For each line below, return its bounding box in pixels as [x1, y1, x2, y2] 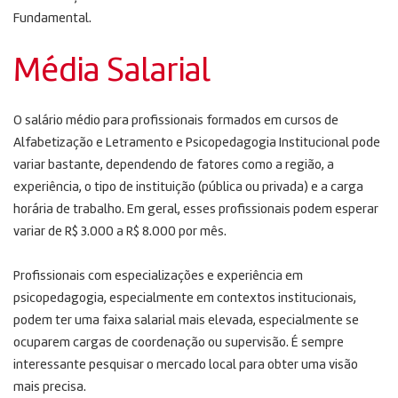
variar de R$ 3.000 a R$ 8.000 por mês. [13, 225, 227, 239]
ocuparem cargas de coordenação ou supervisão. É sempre [13, 336, 344, 350]
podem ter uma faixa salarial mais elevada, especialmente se [13, 314, 359, 328]
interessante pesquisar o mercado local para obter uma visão [13, 358, 358, 372]
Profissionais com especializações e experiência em [13, 269, 303, 283]
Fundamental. [13, 12, 92, 26]
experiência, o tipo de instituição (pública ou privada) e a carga [13, 180, 363, 195]
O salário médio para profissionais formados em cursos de [13, 114, 338, 128]
